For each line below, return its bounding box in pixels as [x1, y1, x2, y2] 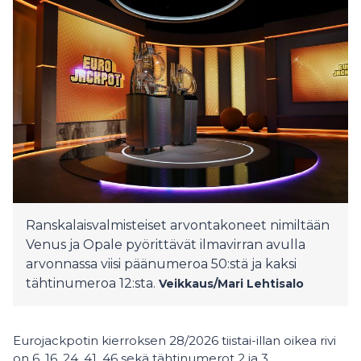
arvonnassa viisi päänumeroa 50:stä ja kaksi [26, 256, 297, 272]
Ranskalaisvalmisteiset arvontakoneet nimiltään [26, 218, 330, 233]
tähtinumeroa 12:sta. [26, 276, 156, 291]
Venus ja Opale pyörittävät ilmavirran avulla [26, 237, 305, 252]
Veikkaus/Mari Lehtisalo [159, 276, 304, 291]
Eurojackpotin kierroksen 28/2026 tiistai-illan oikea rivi [13, 333, 336, 348]
